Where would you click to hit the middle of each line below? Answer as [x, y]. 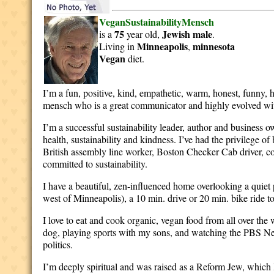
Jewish [176, 34]
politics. [58, 244]
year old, [143, 34]
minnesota [214, 46]
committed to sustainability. [97, 164]
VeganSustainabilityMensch [157, 22]
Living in [118, 46]
